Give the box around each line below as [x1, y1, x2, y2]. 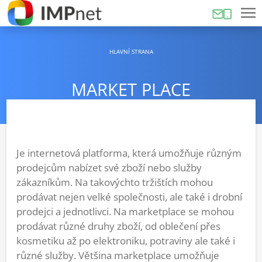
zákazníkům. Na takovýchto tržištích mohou [16, 175, 213, 189]
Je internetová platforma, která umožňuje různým [16, 146, 242, 160]
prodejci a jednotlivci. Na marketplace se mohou [16, 204, 234, 218]
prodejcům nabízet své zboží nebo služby [16, 160, 202, 174]
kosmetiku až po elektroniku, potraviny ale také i [16, 233, 235, 247]
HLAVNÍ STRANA [109, 47, 153, 56]
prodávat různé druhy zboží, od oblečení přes [16, 219, 220, 233]
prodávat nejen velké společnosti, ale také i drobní [16, 189, 242, 204]
